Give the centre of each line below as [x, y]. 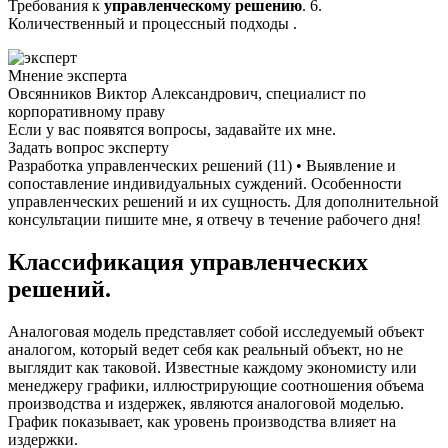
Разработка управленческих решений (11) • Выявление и [202, 166]
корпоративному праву [86, 112]
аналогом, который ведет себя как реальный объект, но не [205, 350]
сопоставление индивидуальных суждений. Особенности [205, 184]
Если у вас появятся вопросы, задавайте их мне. [172, 130]
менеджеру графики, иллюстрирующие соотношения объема [216, 386]
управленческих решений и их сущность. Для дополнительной [223, 202]
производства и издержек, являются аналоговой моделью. [206, 404]
